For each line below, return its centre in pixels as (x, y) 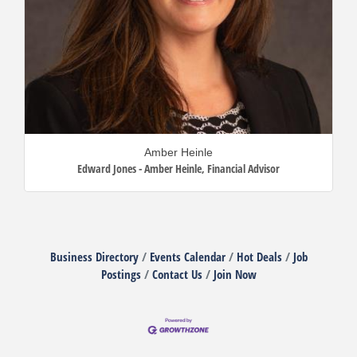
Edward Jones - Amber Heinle (139, 168)
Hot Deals (259, 256)
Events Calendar (187, 256)
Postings (121, 274)
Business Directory (94, 256)
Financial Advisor (243, 168)
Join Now (235, 274)
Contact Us (177, 274)
